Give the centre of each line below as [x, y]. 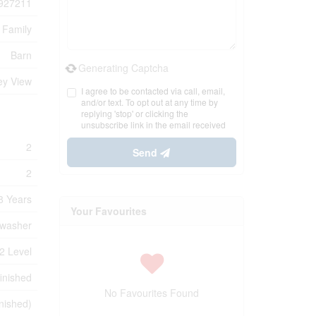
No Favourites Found [151, 293]
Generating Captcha [123, 68]
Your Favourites [108, 211]
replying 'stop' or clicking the [134, 113]
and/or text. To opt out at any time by [149, 102]
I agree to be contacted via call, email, [153, 91]
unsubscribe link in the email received [153, 124]
